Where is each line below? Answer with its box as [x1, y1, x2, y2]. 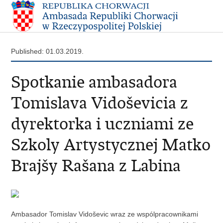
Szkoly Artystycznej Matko [11, 134, 211, 155]
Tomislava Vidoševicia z [11, 92, 189, 113]
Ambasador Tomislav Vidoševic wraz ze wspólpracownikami [11, 210, 199, 218]
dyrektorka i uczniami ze [11, 113, 194, 134]
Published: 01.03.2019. [11, 47, 84, 55]
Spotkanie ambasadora [11, 71, 178, 92]
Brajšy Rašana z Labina [11, 155, 181, 176]
